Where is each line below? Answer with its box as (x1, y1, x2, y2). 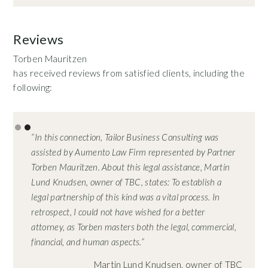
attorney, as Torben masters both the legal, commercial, (31, 221, 236, 232)
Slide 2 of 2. (13, 112, 62, 124)
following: (13, 81, 53, 93)
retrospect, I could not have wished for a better (31, 206, 205, 217)
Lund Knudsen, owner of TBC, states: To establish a (31, 176, 222, 187)
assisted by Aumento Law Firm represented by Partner (31, 146, 236, 157)
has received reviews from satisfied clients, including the (13, 67, 245, 78)
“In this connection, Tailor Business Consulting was (31, 131, 219, 142)
